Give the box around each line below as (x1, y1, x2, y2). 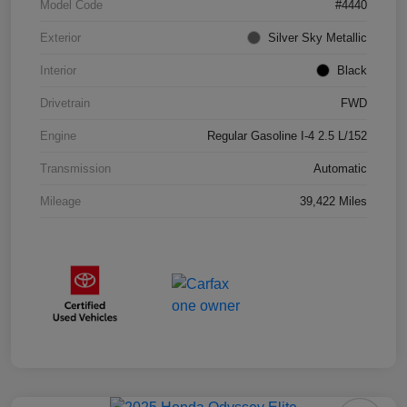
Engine (40, 129, 76, 144)
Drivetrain (40, 96, 90, 111)
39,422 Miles (300, 194, 367, 209)
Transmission (40, 162, 111, 176)
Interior (40, 64, 76, 78)
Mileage (40, 194, 81, 209)
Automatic (313, 162, 367, 176)
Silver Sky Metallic (268, 31, 367, 45)
